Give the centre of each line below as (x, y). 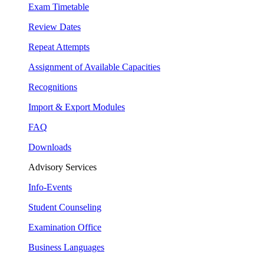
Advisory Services (62, 167)
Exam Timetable (59, 7)
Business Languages (66, 247)
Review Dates (55, 27)
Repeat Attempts (59, 47)
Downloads (50, 147)
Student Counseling (65, 207)
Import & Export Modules (77, 107)
